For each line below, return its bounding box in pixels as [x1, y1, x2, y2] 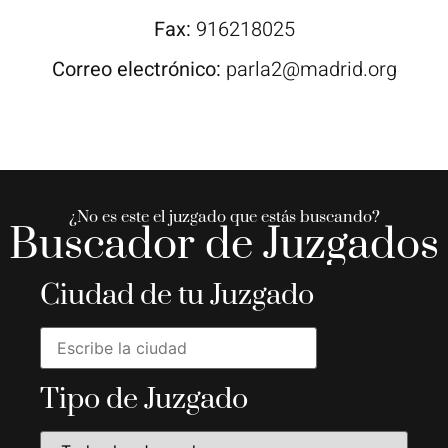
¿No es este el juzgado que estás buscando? [68, 207, 380, 227]
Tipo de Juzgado [40, 381, 248, 418]
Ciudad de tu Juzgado [40, 277, 314, 314]
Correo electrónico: [51, 55, 226, 84]
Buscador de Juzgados [9, 218, 439, 272]
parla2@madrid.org [225, 55, 397, 84]
